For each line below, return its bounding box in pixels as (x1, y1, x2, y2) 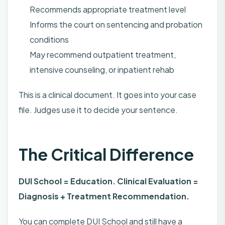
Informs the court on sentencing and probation (30, 19, 202, 30)
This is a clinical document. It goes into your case (19, 89, 196, 100)
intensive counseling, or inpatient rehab (30, 64, 174, 75)
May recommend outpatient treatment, (30, 49, 176, 60)
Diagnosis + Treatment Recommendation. (19, 191, 189, 202)
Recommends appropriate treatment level (30, 4, 186, 15)
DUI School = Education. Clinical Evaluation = (19, 176, 198, 187)
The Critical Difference (19, 144, 194, 165)
